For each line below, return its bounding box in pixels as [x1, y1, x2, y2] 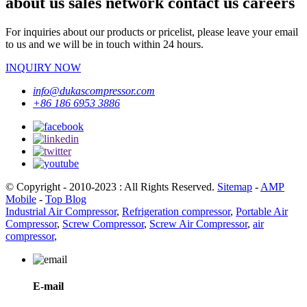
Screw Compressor [62, 217, 144, 230]
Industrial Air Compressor [5, 205, 116, 217]
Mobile [5, 193, 36, 205]
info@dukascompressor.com [33, 84, 155, 97]
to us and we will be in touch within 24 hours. [5, 38, 204, 50]
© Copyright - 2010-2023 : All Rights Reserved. [5, 180, 217, 193]
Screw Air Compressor [149, 217, 247, 230]
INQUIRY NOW [5, 61, 81, 73]
